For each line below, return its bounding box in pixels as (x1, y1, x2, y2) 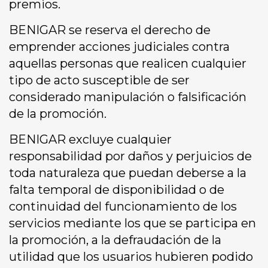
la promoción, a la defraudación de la (9, 233, 221, 248)
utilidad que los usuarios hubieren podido (9, 249, 253, 264)
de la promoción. (9, 106, 106, 121)
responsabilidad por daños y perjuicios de (9, 149, 252, 164)
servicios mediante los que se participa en (9, 216, 256, 231)
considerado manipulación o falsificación (9, 90, 246, 105)
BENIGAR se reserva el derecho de (9, 23, 211, 38)
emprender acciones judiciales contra (9, 39, 230, 54)
